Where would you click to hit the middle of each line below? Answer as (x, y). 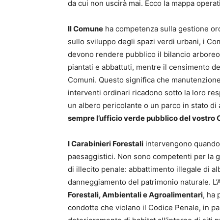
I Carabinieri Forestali (106, 143)
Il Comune (85, 28)
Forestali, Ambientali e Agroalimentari (135, 194)
